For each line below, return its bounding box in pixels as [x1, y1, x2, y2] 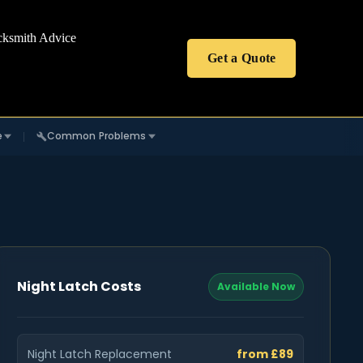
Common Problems [46, 129, 147, 143]
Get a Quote [207, 51, 276, 65]
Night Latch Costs [17, 276, 141, 296]
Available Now [217, 279, 295, 293]
